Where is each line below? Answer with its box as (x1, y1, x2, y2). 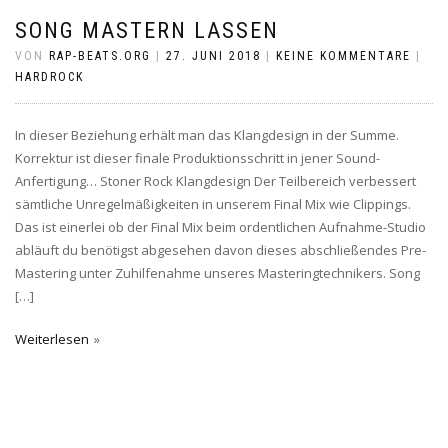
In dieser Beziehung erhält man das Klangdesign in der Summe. (15, 126, 399, 144)
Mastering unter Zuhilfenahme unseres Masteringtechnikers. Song (15, 264, 420, 282)
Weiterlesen (15, 330, 89, 348)
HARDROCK (15, 70, 84, 84)
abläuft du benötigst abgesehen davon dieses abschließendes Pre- (15, 241, 426, 259)
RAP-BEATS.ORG (49, 49, 151, 63)
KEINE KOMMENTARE (276, 49, 411, 63)
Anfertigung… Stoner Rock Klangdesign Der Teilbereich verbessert (15, 172, 416, 190)
